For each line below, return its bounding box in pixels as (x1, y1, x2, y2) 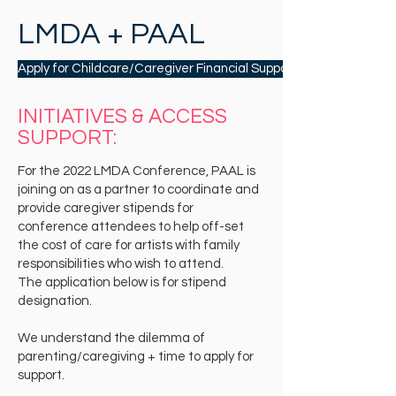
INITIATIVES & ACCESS (18, 106, 227, 127)
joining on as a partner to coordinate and (18, 183, 259, 196)
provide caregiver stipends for (18, 202, 194, 215)
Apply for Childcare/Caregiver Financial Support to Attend (18, 62, 357, 75)
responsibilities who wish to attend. (18, 257, 224, 270)
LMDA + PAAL (18, 19, 205, 49)
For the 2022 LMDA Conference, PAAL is (18, 164, 255, 178)
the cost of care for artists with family (18, 239, 240, 252)
